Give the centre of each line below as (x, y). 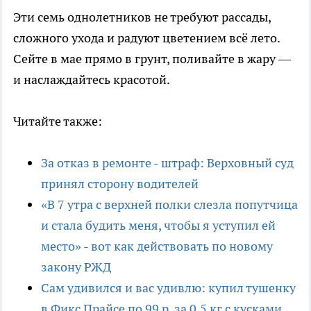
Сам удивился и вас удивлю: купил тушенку (168, 287)
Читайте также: (58, 121)
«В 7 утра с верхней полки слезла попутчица (169, 204)
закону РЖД (76, 267)
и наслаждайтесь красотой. (92, 79)
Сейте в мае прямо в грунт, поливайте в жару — (152, 58)
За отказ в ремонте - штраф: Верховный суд (167, 162)
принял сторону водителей (120, 183)
